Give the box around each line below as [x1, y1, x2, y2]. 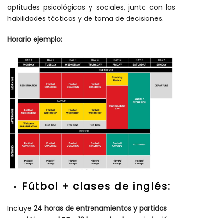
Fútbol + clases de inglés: [22, 179, 171, 193]
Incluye [7, 203, 34, 213]
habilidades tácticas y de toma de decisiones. [7, 14, 163, 23]
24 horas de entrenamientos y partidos [34, 203, 167, 213]
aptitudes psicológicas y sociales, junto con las [7, 2, 175, 12]
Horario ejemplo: [7, 35, 62, 44]
